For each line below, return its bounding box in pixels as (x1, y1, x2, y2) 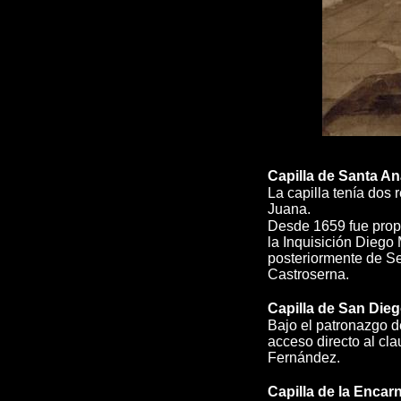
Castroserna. (268, 267, 349, 282)
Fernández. (268, 350, 340, 365)
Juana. (268, 201, 311, 217)
